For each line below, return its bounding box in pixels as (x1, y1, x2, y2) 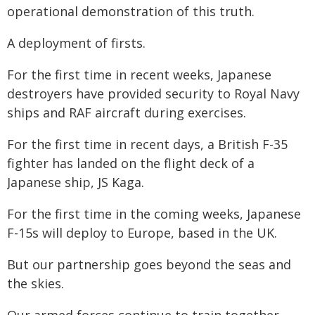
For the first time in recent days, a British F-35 (7, 136, 288, 153)
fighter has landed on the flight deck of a (7, 155, 255, 172)
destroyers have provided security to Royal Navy (7, 85, 300, 102)
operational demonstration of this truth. (7, 3, 255, 20)
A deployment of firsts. (7, 34, 146, 51)
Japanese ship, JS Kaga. (7, 174, 144, 191)
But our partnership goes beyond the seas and (7, 256, 291, 273)
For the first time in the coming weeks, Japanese (7, 205, 301, 222)
